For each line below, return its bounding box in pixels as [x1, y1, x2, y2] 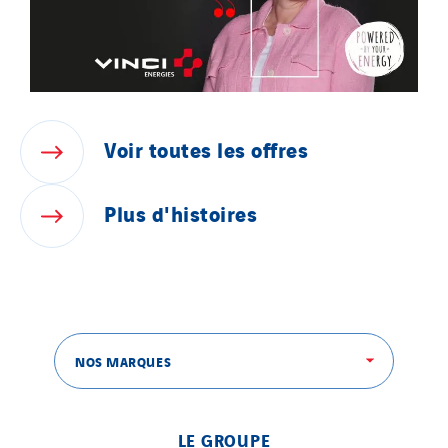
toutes [148, 132, 217, 164]
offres [251, 132, 308, 164]
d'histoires [151, 196, 257, 228]
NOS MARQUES [75, 350, 172, 371]
